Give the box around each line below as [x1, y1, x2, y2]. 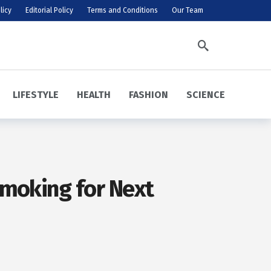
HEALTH [76, 88, 111, 100]
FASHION [128, 88, 168, 100]
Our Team [172, 6, 203, 15]
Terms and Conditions [87, 6, 158, 15]
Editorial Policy [25, 6, 73, 15]
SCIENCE [186, 88, 225, 100]
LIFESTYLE [12, 88, 59, 100]
